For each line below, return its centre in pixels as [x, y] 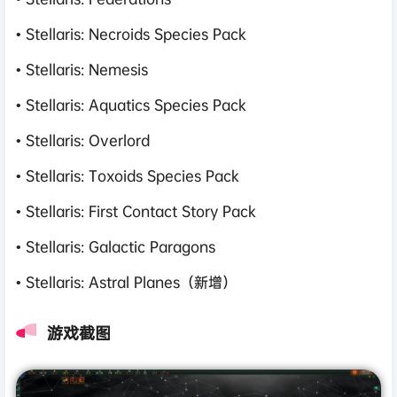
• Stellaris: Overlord [83, 140]
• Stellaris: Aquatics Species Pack [131, 104]
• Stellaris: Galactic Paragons [116, 246]
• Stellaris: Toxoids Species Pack [128, 175]
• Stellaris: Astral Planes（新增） [126, 281]
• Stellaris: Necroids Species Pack [131, 33]
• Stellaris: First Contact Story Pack [136, 210]
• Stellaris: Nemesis [82, 69]
